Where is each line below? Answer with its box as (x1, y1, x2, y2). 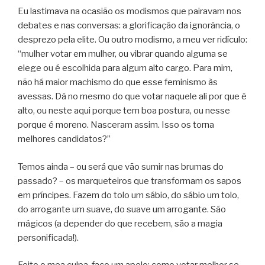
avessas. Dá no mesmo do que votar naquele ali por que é (18, 91, 247, 102)
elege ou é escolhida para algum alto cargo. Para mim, (18, 63, 232, 74)
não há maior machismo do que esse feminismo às (18, 77, 218, 88)
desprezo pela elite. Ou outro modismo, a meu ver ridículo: (18, 34, 247, 46)
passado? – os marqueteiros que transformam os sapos (18, 175, 241, 186)
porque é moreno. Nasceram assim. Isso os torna (18, 119, 214, 131)
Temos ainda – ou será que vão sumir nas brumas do (18, 161, 224, 172)
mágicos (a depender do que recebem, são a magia (18, 218, 222, 229)
